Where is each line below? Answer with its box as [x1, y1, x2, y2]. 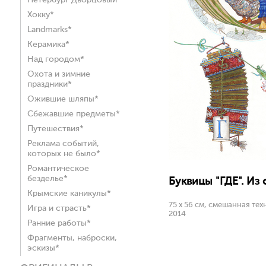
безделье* [27, 175, 68, 183]
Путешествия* [27, 125, 84, 133]
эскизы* [27, 244, 59, 252]
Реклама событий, [27, 140, 99, 148]
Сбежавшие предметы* [27, 110, 120, 118]
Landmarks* [27, 26, 72, 34]
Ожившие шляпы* [27, 95, 99, 103]
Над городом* [27, 55, 84, 64]
